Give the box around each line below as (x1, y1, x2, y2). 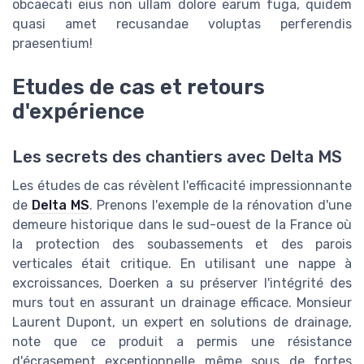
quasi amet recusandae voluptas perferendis (12, 15, 352, 32)
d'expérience (12, 98, 145, 123)
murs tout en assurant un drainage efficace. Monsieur (12, 294, 352, 310)
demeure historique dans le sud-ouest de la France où (12, 216, 352, 232)
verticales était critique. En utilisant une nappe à (12, 255, 352, 271)
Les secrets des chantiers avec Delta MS (12, 146, 342, 167)
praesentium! (12, 35, 93, 51)
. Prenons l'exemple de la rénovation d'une (89, 197, 352, 213)
